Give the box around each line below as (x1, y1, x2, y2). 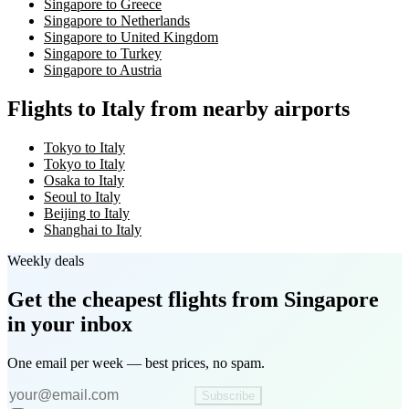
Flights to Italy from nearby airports (7, 97, 350, 121)
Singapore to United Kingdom (44, 29, 218, 46)
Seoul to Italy (44, 189, 121, 205)
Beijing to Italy (44, 205, 130, 222)
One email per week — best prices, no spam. (7, 354, 265, 371)
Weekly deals (7, 253, 84, 269)
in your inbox (7, 311, 132, 336)
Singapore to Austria (44, 62, 162, 79)
